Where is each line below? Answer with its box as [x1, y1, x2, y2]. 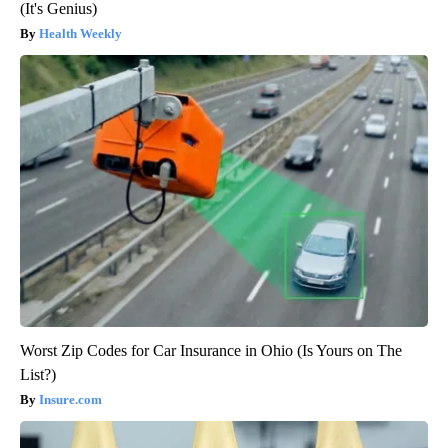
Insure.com [39, 392, 102, 408]
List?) [20, 366, 56, 384]
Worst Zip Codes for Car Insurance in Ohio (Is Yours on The [20, 342, 402, 360]
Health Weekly [39, 26, 122, 42]
